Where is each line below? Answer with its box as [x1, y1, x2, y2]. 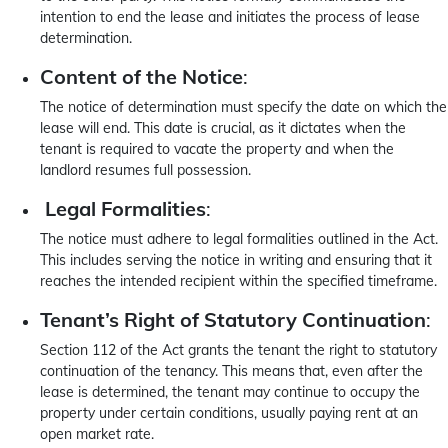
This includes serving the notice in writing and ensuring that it [40, 251, 432, 269]
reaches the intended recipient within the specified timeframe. [40, 272, 437, 290]
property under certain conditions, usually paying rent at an [40, 404, 418, 422]
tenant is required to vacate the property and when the [40, 140, 394, 158]
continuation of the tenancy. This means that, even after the [40, 362, 423, 380]
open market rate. [40, 425, 154, 443]
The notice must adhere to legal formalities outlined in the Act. [40, 230, 438, 248]
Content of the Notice [40, 64, 243, 89]
